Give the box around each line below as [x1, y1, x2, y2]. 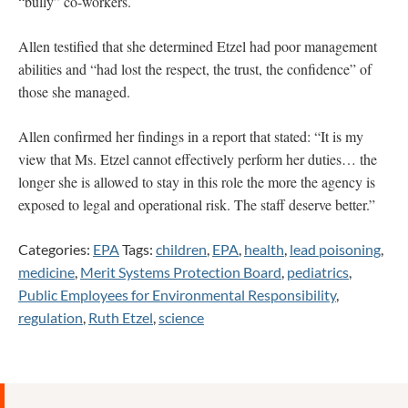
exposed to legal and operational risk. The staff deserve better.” [18, 194, 375, 214]
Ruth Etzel [88, 308, 153, 326]
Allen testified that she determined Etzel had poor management [18, 36, 377, 56]
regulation [18, 308, 83, 326]
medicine [18, 262, 75, 280]
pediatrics [287, 262, 349, 280]
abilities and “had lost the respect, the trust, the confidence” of [18, 58, 372, 78]
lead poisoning [290, 240, 381, 258]
